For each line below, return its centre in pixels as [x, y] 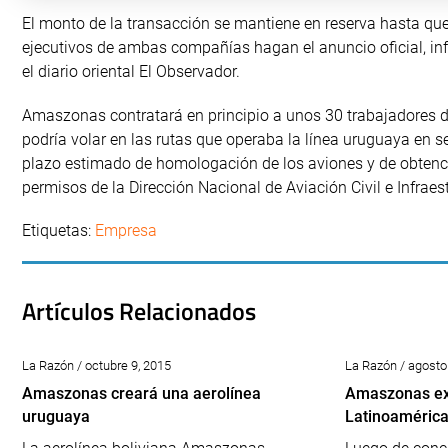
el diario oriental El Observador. [131, 71]
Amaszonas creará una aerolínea [141, 393]
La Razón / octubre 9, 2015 [96, 365]
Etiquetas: [58, 230]
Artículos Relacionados [139, 311]
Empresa [126, 230]
